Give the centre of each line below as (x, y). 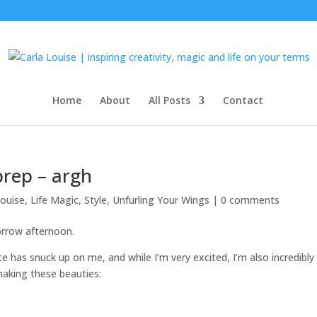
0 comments (250, 200)
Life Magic (55, 200)
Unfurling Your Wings (161, 200)
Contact (243, 100)
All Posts (169, 100)
